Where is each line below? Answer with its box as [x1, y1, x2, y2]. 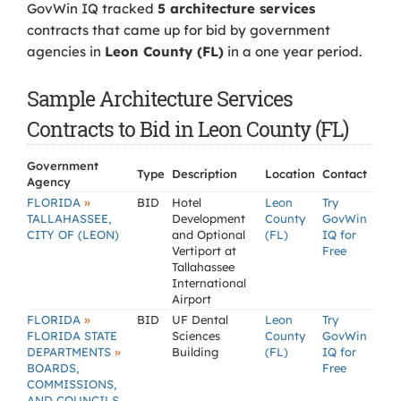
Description [172, 166, 237, 181]
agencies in [27, 43, 105, 60]
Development [172, 211, 245, 226]
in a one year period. [224, 43, 362, 60]
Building [172, 345, 218, 359]
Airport [172, 292, 211, 306]
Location [265, 166, 315, 181]
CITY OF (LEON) [27, 227, 119, 242]
